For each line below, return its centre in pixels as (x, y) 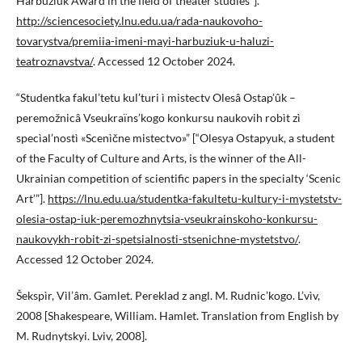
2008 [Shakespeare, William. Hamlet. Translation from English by (177, 316)
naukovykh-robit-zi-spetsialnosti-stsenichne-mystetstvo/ (157, 239)
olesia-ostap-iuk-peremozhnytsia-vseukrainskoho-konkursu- (167, 219)
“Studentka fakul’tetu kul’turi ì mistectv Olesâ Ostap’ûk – (156, 98)
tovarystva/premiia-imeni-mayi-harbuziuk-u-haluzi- (145, 41)
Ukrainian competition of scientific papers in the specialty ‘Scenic (179, 179)
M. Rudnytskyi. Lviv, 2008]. (82, 336)
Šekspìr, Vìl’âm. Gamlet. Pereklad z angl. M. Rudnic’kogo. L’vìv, (168, 296)
